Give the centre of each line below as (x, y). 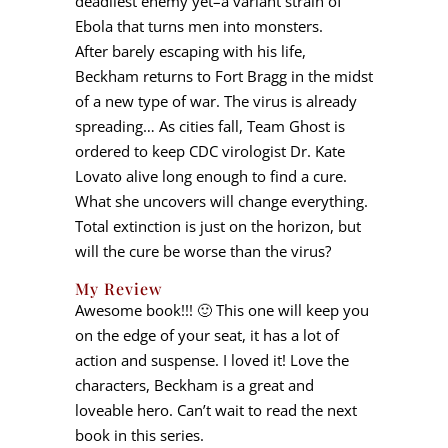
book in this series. (139, 435)
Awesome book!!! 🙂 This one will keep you (221, 310)
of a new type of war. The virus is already (215, 101)
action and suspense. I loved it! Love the (211, 360)
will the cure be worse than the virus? (202, 251)
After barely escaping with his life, (190, 51)
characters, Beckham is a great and (194, 385)
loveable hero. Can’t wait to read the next (215, 410)
